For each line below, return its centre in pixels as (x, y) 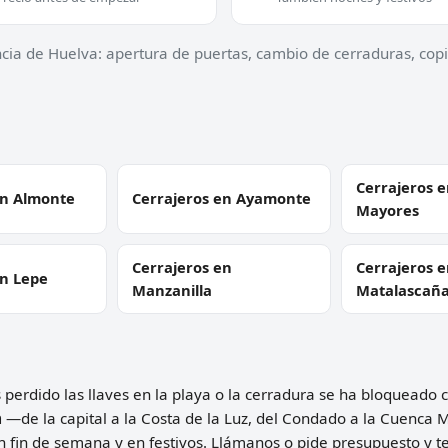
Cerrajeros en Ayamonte (222, 198)
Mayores (387, 209)
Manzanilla (172, 289)
